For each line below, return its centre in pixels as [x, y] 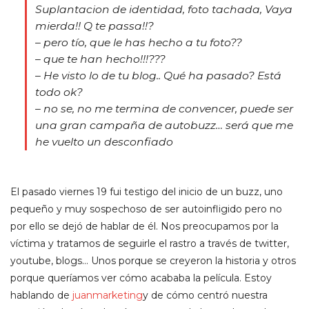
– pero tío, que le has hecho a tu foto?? [139, 42]
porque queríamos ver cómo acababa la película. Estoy [141, 278]
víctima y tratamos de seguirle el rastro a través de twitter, [150, 243]
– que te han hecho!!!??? [101, 59]
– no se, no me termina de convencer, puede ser [165, 108]
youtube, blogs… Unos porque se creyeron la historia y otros [153, 260]
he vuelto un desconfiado [104, 141]
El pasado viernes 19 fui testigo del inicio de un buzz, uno [147, 191]
